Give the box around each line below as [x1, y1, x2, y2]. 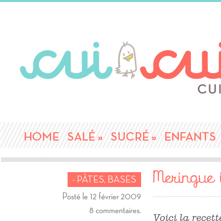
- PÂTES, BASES [72, 175, 136, 184]
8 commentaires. [89, 205, 141, 215]
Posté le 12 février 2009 [62, 191, 141, 201]
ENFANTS [164, 131, 217, 144]
